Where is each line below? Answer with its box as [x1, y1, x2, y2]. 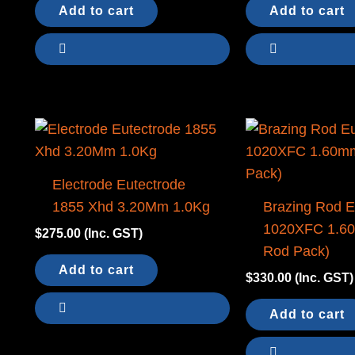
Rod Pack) [262, 243, 330, 260]
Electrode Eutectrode [52, 177, 185, 193]
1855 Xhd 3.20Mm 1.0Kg [52, 199, 210, 216]
